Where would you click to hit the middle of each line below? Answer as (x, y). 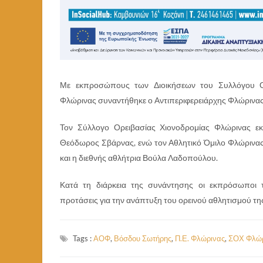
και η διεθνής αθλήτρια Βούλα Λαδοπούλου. (139, 157)
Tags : (83, 238)
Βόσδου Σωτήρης (143, 238)
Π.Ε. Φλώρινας (200, 238)
